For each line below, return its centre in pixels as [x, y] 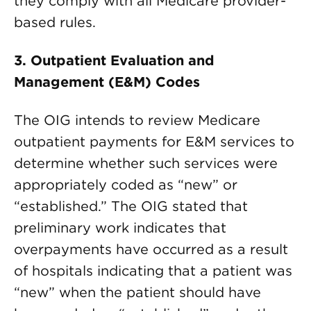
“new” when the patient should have [137, 292]
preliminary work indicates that [120, 228]
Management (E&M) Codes [107, 82]
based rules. [55, 22]
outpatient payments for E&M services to [154, 142]
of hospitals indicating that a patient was [153, 271]
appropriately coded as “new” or [126, 185]
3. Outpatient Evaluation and [114, 60]
